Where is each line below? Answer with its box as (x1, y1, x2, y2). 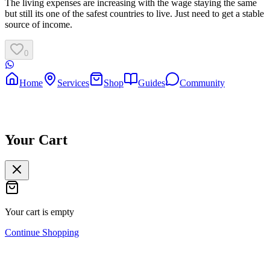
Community (180, 78, 225, 89)
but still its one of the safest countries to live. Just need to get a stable (5, 8, 264, 19)
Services (57, 78, 89, 89)
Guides (138, 78, 165, 89)
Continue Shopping (5, 227, 79, 237)
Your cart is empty (5, 206, 74, 217)
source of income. (5, 19, 72, 30)
